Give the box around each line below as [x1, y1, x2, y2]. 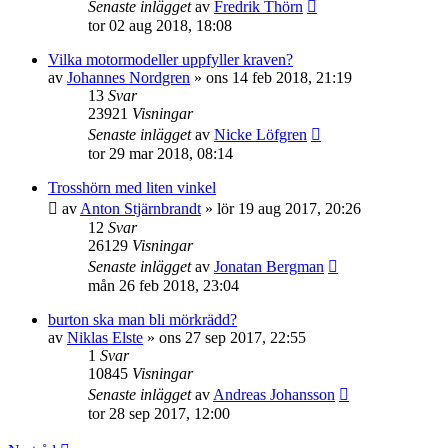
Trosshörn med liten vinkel [48, 179, 216, 196]
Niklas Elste [67, 329, 143, 346]
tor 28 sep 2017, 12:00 [88, 405, 230, 422]
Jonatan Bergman [214, 258, 324, 275]
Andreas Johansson [213, 386, 335, 403]
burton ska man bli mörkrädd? [48, 311, 237, 328]
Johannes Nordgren [67, 69, 190, 86]
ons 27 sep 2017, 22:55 [159, 329, 306, 346]
